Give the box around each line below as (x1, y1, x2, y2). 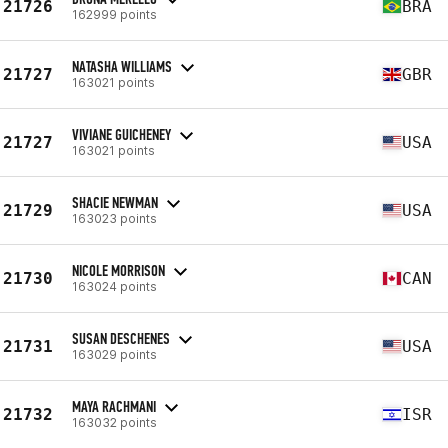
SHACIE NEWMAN (72, 192, 158, 212)
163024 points (72, 278, 157, 294)
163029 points (72, 346, 157, 362)
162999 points (72, 6, 157, 22)
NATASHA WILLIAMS (72, 56, 172, 76)
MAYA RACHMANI (72, 396, 156, 416)
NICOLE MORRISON (72, 260, 165, 280)
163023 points (72, 210, 157, 226)
